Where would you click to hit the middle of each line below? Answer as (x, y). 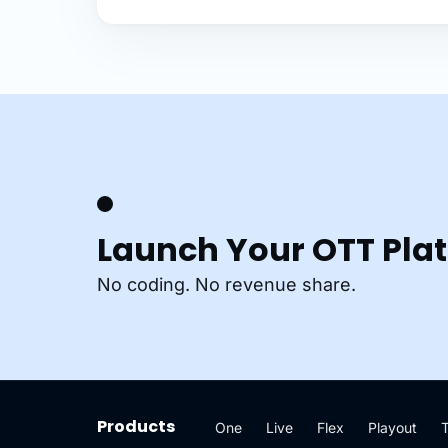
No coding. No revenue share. (226, 285)
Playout (392, 428)
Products (135, 427)
